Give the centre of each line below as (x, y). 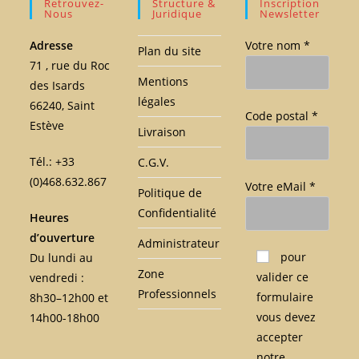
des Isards (58, 85)
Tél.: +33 (52, 161)
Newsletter (290, 13)
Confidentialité (177, 212)
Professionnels (177, 293)
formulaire (285, 296)
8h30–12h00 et (69, 297)
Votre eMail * (281, 186)
